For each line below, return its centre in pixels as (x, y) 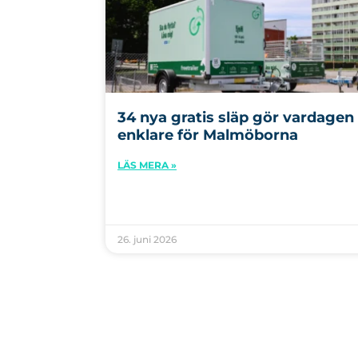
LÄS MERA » (147, 165)
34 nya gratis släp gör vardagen (236, 117)
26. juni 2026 (147, 239)
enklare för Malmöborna (208, 135)
